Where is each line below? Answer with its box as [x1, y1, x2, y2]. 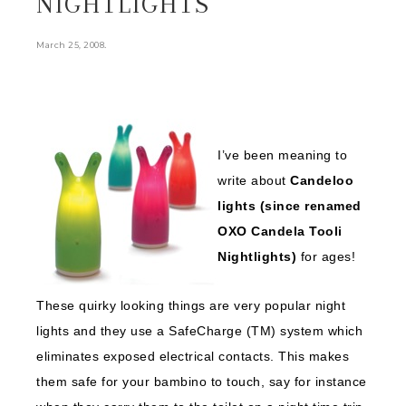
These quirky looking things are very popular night [36, 298, 345, 313]
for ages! [296, 249, 355, 264]
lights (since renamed [217, 198, 362, 213]
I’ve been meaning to [217, 148, 347, 162]
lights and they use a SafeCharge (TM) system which [36, 324, 362, 338]
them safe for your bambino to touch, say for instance [36, 374, 367, 389]
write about [217, 173, 290, 188]
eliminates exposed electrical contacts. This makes [36, 349, 349, 363]
